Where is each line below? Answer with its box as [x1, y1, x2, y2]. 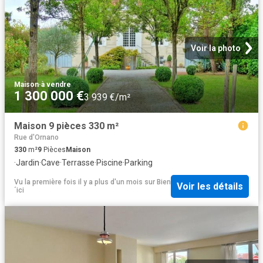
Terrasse [62, 157, 95, 167]
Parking [124, 157, 153, 167]
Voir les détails [177, 180, 243, 192]
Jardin [16, 157, 39, 167]
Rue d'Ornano [14, 133, 59, 141]
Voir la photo [191, 43, 241, 53]
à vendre [41, 80, 71, 89]
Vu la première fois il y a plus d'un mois [14, 178, 143, 187]
